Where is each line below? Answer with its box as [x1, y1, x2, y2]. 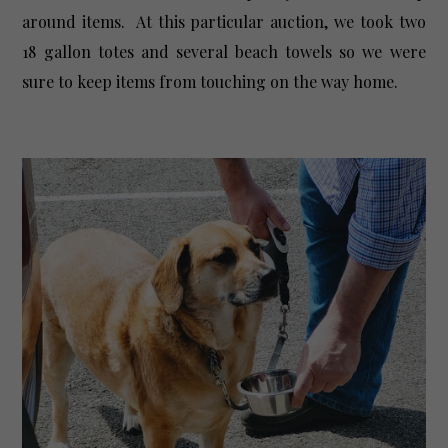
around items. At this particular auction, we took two [22, 11, 426, 33]
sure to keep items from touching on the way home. [22, 71, 407, 93]
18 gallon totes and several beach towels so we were [22, 41, 426, 63]
